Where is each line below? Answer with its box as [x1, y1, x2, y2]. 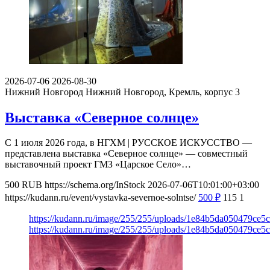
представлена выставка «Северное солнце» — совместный [5, 148, 248, 159]
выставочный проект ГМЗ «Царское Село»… [5, 159, 191, 170]
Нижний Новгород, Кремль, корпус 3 [86, 86, 240, 97]
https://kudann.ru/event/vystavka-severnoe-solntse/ [5, 192, 196, 203]
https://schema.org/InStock [45, 180, 145, 190]
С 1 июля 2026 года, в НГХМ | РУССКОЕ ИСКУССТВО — [5, 137, 252, 148]
